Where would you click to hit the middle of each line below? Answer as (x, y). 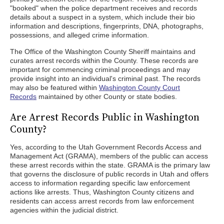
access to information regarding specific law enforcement (100, 183)
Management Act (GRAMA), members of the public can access (109, 156)
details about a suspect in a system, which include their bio (102, 17)
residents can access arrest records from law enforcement (102, 201)
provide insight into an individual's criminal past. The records (105, 78)
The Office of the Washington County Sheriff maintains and (103, 51)
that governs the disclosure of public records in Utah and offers (109, 174)
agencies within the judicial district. (64, 210)
